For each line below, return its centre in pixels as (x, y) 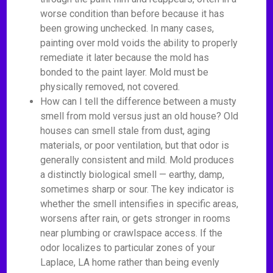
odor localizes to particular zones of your (128, 248)
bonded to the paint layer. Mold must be (125, 72)
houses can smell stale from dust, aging (126, 131)
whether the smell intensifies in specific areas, (140, 204)
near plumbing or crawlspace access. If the (132, 233)
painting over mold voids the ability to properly (139, 43)
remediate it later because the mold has (125, 58)
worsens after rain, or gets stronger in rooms (136, 218)
